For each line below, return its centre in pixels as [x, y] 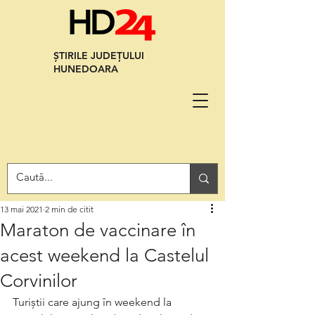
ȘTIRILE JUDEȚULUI [99, 56]
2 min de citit [69, 209]
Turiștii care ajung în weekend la [94, 302]
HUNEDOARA [86, 69]
